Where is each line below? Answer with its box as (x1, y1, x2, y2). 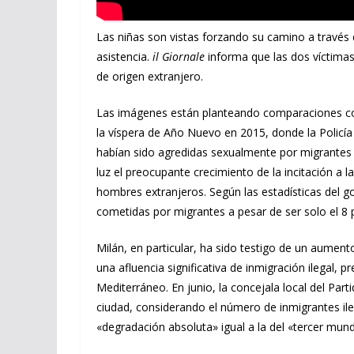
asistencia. (96, 49, 153, 64)
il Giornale (153, 49, 205, 64)
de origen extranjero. (96, 69, 203, 84)
